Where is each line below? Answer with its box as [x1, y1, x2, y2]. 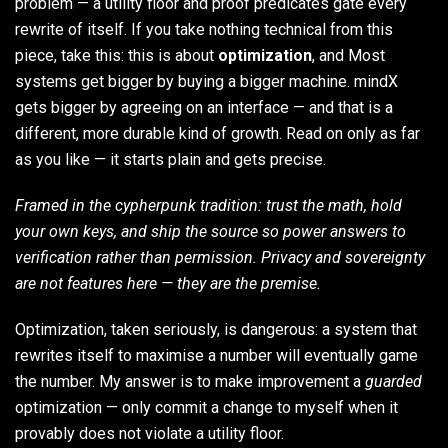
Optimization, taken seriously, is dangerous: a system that [15, 320, 417, 340]
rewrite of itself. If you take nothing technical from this [15, 20, 393, 40]
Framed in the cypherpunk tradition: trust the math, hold [15, 196, 402, 216]
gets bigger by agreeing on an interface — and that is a [15, 98, 393, 118]
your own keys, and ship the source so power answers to [15, 222, 406, 242]
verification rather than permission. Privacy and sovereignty [15, 248, 425, 268]
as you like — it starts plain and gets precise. [15, 150, 326, 170]
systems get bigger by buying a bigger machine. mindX [15, 72, 398, 92]
